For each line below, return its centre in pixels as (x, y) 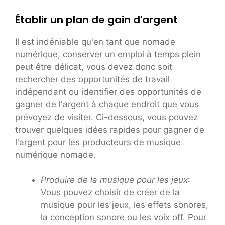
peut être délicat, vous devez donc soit (94, 67)
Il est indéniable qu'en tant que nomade (95, 41)
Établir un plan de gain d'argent (96, 19)
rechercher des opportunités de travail (92, 79)
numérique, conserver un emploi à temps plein (108, 54)
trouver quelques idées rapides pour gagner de (110, 129)
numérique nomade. (55, 154)
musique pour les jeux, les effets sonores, (125, 205)
